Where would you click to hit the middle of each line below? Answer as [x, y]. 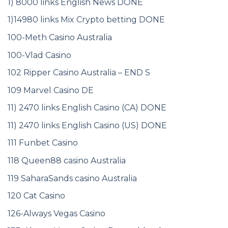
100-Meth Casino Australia [60, 37]
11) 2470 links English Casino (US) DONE [87, 125]
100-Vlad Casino [39, 55]
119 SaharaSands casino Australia [72, 178]
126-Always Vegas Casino [56, 213]
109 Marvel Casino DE [51, 90]
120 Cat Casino [36, 196]
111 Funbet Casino [43, 143]
